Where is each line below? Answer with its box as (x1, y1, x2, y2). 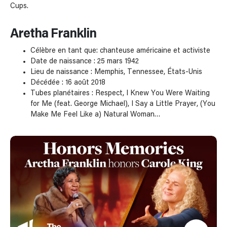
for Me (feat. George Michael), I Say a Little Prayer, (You (30, 100, 215, 108)
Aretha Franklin (10, 27, 96, 41)
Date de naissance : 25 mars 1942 (30, 58, 139, 65)
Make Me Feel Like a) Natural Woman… (30, 111, 161, 119)
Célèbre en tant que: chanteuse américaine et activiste (30, 47, 210, 55)
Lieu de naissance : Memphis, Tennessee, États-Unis (30, 68, 202, 76)
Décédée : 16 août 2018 (30, 79, 105, 87)
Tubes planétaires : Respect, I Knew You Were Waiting (30, 90, 210, 97)
